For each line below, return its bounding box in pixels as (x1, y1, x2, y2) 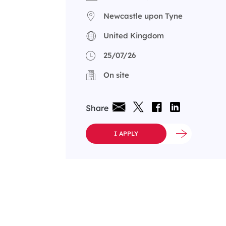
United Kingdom (103, 31, 164, 40)
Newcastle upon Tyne (103, 11, 183, 21)
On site (103, 70, 129, 80)
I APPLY (114, 130, 138, 137)
